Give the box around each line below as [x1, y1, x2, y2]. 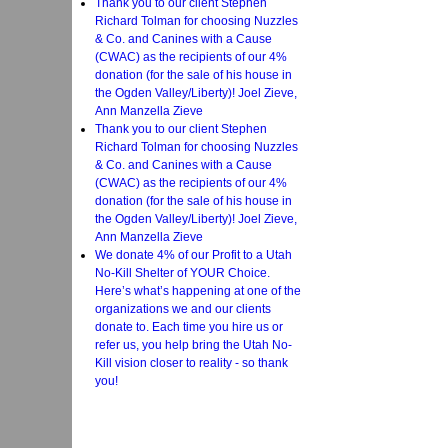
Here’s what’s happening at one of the [95, 283, 301, 298]
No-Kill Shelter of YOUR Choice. [95, 265, 270, 280]
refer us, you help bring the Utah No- [95, 337, 292, 352]
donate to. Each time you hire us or [95, 319, 283, 334]
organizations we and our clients [95, 301, 271, 316]
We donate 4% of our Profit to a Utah [95, 247, 292, 262]
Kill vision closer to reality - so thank [95, 355, 288, 370]
